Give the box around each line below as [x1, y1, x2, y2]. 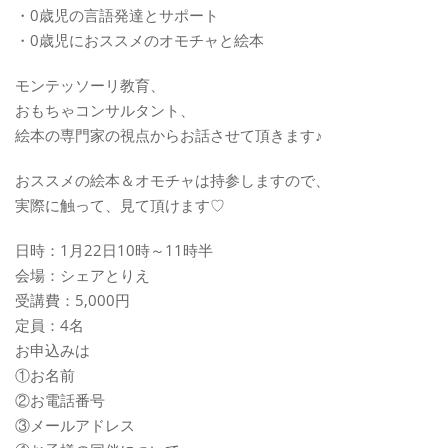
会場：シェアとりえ [15, 264, 150, 285]
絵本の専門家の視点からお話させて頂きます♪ [15, 124, 323, 145]
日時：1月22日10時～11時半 [15, 239, 213, 260]
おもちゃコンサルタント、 [15, 99, 195, 120]
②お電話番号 [15, 389, 105, 410]
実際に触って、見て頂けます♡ [15, 194, 225, 215]
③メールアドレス [15, 414, 135, 435]
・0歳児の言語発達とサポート [15, 4, 219, 25]
